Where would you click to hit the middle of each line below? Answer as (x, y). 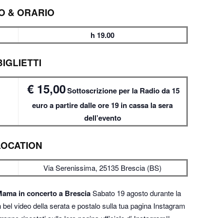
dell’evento (102, 118)
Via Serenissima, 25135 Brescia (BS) (102, 168)
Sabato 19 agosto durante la (136, 193)
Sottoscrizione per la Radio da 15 (123, 91)
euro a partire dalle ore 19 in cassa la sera (102, 105)
